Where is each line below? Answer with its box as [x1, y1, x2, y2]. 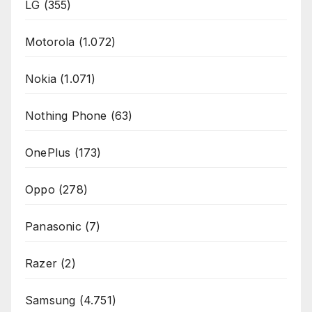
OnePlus [25, 146, 71, 160]
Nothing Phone [25, 109, 107, 123]
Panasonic [25, 219, 81, 234]
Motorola [25, 35, 75, 49]
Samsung [25, 293, 76, 308]
